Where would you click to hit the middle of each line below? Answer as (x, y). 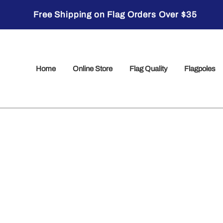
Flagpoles (200, 68)
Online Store (92, 68)
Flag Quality (148, 68)
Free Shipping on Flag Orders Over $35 (115, 15)
